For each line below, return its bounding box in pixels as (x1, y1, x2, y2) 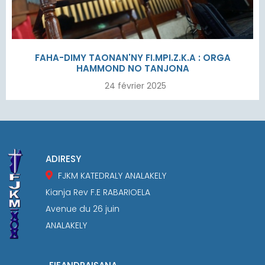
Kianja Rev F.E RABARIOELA (46, 186, 151, 199)
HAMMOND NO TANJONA (76, 62, 189, 75)
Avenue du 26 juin (46, 203, 120, 215)
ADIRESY (46, 153, 82, 166)
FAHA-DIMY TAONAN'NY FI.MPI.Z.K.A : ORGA (34, 51, 231, 64)
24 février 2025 (105, 80, 166, 92)
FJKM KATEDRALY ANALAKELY (58, 170, 167, 182)
